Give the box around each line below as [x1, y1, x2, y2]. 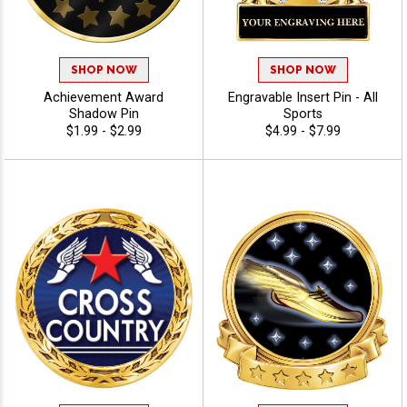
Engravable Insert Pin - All [227, 89, 378, 105]
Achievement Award [44, 89, 164, 105]
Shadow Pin [68, 105, 139, 122]
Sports [283, 105, 323, 122]
